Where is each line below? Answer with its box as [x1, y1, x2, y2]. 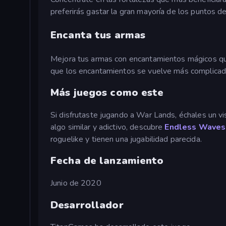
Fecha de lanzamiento [50, 154, 164, 168]
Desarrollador [50, 198, 124, 212]
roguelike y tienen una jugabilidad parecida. [50, 133, 202, 145]
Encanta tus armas [50, 28, 146, 42]
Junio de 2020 [50, 178, 101, 189]
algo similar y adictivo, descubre [50, 121, 165, 133]
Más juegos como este [50, 86, 164, 100]
